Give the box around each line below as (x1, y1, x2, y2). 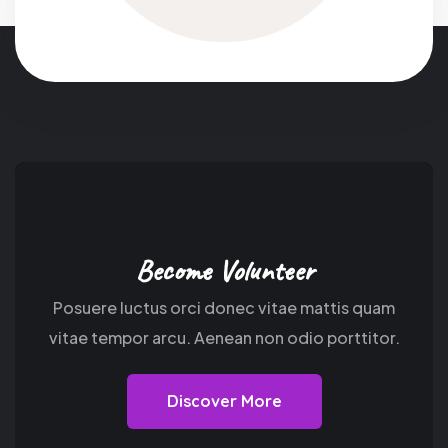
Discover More (166, 390, 282, 411)
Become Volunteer (134, 250, 314, 289)
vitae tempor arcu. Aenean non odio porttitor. (48, 326, 400, 348)
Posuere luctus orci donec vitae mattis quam (53, 296, 395, 318)
